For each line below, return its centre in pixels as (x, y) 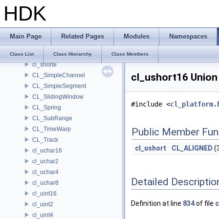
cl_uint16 (44, 193)
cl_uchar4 (45, 172)
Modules (137, 36)
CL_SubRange (52, 118)
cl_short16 (46, 32)
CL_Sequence (52, 22)
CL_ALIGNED (192, 148)
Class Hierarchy (73, 54)
